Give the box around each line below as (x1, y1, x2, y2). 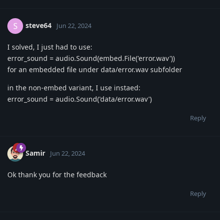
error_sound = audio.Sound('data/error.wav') (7, 94, 152, 104)
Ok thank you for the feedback (7, 170, 107, 179)
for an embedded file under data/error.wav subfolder (7, 65, 182, 74)
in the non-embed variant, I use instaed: (7, 83, 140, 92)
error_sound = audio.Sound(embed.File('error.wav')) (7, 54, 175, 63)
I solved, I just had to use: (7, 42, 92, 52)
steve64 (26, 20, 52, 30)
